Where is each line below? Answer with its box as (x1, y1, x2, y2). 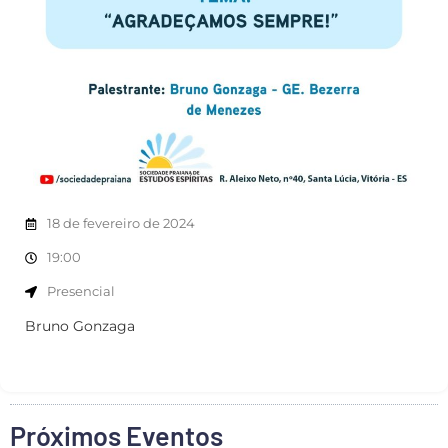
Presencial (47, 283, 115, 300)
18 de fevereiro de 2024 (47, 215, 195, 232)
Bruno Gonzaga (25, 317, 135, 336)
